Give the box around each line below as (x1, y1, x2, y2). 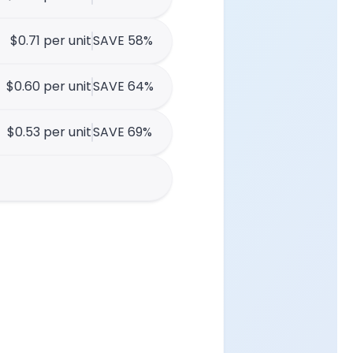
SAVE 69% (93, 123, 152, 141)
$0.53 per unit (7, 123, 91, 141)
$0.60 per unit (6, 77, 91, 95)
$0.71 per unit (10, 32, 91, 50)
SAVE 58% (93, 32, 153, 50)
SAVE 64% (93, 77, 154, 95)
